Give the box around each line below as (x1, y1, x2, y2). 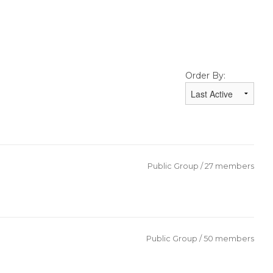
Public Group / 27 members (147, 161, 254, 171)
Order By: (185, 70, 225, 82)
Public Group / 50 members (146, 233, 254, 243)
